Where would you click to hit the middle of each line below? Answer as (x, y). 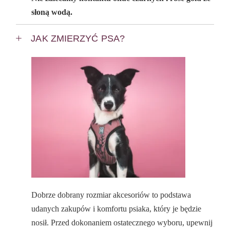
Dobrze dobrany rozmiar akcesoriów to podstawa (111, 195)
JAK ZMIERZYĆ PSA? (78, 39)
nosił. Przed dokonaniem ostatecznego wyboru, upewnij (122, 223)
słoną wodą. (52, 12)
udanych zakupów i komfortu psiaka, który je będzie (117, 209)
